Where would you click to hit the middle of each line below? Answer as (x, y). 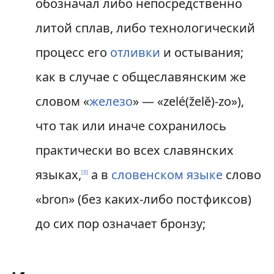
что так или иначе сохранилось (131, 126)
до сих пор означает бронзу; (120, 224)
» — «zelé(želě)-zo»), (188, 101)
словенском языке (167, 175)
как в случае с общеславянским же (140, 77)
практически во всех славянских (134, 150)
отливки (135, 52)
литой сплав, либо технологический (145, 28)
